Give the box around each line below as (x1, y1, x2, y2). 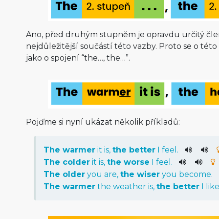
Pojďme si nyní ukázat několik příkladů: (25, 117, 180, 127)
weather (112, 181, 146, 191)
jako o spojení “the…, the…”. (25, 53, 130, 63)
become (178, 169, 211, 179)
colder (62, 157, 90, 167)
